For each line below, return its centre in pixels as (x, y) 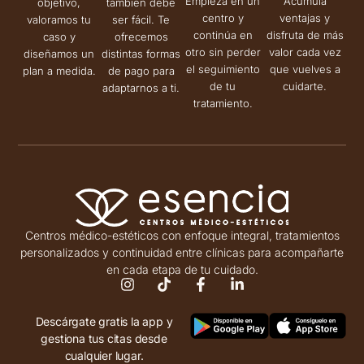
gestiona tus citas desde (104, 339)
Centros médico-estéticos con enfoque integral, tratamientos (182, 236)
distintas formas (141, 53)
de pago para (141, 70)
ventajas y (305, 17)
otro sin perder (223, 52)
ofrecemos (141, 36)
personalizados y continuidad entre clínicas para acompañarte (182, 253)
